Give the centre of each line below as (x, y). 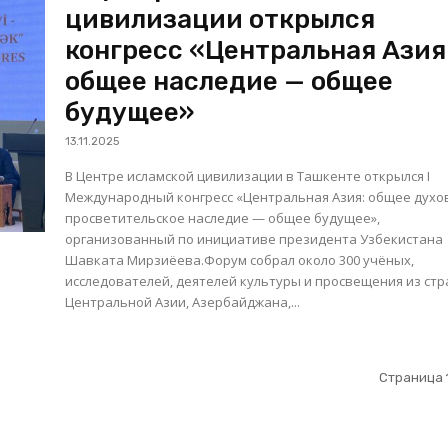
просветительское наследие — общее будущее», (223, 218)
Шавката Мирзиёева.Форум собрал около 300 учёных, (240, 260)
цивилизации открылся (220, 20)
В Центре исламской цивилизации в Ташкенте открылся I (248, 176)
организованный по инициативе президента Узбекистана (254, 239)
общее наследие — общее (229, 82)
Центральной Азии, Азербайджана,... (183, 302)
